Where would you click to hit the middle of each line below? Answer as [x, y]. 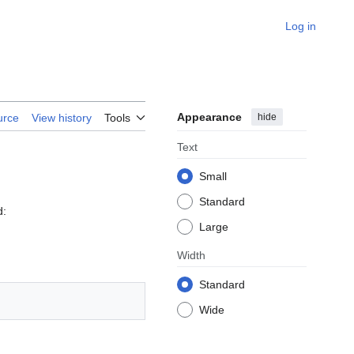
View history [62, 118]
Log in [301, 26]
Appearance [209, 117]
